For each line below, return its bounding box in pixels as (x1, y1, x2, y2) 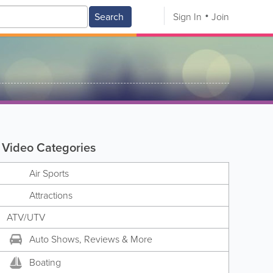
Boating (29, 255, 61, 270)
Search (94, 10, 124, 24)
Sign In (173, 10, 202, 24)
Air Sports (29, 166, 69, 180)
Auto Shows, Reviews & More (29, 232, 152, 246)
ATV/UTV (6, 210, 45, 224)
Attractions (29, 188, 73, 202)
